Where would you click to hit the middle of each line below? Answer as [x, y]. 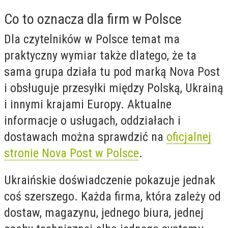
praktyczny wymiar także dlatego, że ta [100, 55]
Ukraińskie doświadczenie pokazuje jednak [110, 180]
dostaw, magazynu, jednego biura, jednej [104, 213]
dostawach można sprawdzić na [85, 137]
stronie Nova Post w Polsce [72, 153]
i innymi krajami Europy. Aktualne [88, 104]
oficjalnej [189, 137]
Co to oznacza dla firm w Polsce [93, 19]
